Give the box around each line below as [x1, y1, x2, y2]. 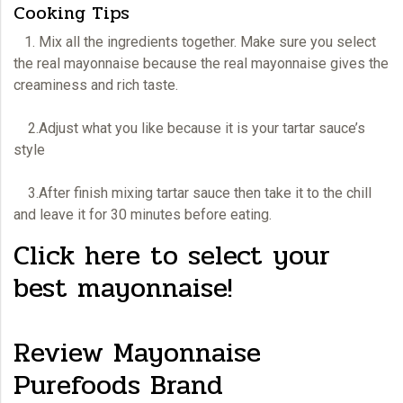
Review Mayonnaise [13, 331, 261, 374]
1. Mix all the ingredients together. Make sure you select [13, 32, 376, 50]
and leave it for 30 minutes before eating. [13, 205, 272, 223]
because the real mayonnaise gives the [139, 54, 389, 72]
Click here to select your [13, 234, 330, 277]
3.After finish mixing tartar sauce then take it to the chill [13, 184, 372, 201]
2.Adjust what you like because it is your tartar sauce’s [13, 119, 365, 137]
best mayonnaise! [13, 266, 233, 309]
